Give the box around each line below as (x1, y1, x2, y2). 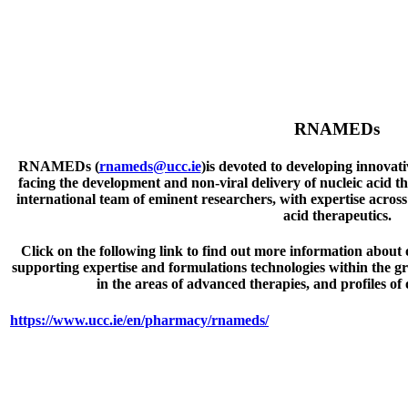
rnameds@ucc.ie (98, 158, 201, 175)
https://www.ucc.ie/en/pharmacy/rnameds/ (10, 311, 269, 328)
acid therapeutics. (282, 208, 392, 224)
